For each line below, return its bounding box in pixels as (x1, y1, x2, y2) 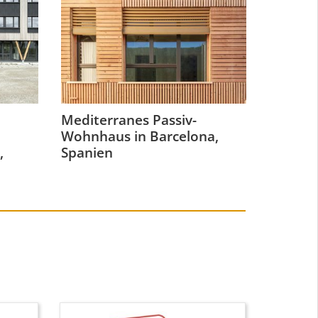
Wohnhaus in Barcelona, (61, 127, 219, 146)
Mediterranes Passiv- (61, 111, 197, 130)
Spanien (61, 143, 113, 163)
